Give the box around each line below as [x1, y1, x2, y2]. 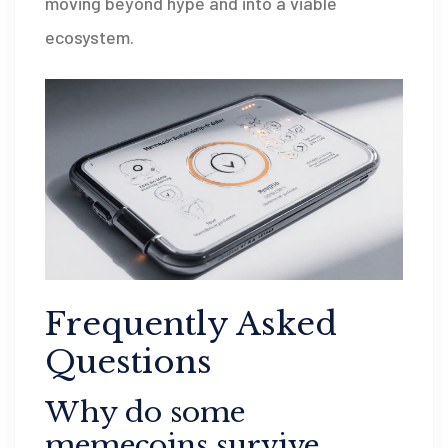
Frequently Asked [45, 303, 337, 344]
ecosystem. [45, 25, 134, 48]
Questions [45, 341, 212, 382]
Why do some [45, 394, 245, 430]
